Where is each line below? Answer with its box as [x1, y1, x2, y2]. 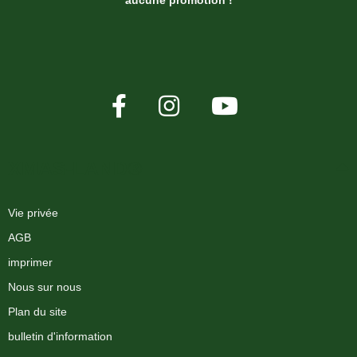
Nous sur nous [8, 280, 81, 293]
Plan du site [8, 304, 67, 318]
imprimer [8, 255, 53, 269]
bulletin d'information [8, 329, 112, 343]
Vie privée [8, 206, 58, 219]
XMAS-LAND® [8, 156, 142, 179]
